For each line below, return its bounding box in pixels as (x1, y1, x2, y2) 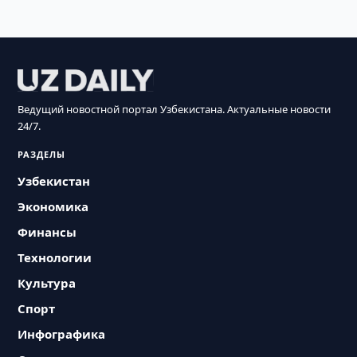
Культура (18, 275, 76, 291)
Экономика (18, 198, 89, 214)
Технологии (18, 249, 92, 265)
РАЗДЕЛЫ (18, 148, 66, 160)
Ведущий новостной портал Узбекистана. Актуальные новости (18, 102, 331, 116)
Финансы (18, 224, 77, 240)
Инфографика (18, 326, 106, 342)
